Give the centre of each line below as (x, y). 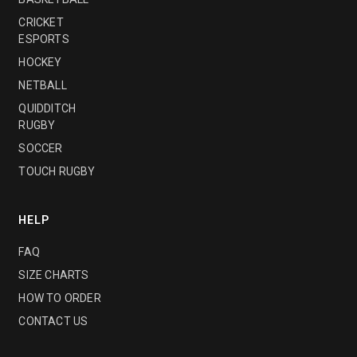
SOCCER (41, 149)
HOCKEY (40, 63)
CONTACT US (53, 322)
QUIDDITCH (47, 109)
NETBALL (43, 86)
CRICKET (41, 23)
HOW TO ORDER (60, 298)
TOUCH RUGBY (57, 172)
